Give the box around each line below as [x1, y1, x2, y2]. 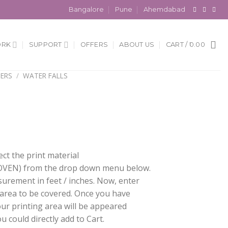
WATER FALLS [23, 71, 68, 80]
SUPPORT [28, 41, 62, 48]
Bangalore [68, 6, 104, 13]
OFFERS [80, 41, 108, 48]
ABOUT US [119, 41, 155, 48]
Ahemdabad [144, 6, 186, 13]
